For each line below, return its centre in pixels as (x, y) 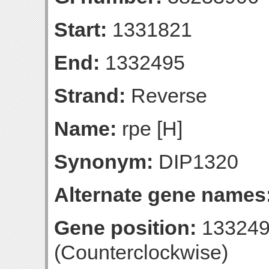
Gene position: (125, 228)
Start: (80, 29)
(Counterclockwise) (141, 252)
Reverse (166, 95)
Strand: (90, 95)
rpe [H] (150, 128)
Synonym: (104, 162)
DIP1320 (196, 162)
